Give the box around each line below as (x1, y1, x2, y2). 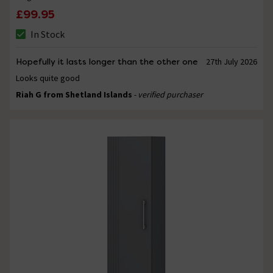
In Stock (30, 27, 65, 40)
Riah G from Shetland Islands (16, 88, 132, 100)
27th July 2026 (205, 55, 257, 67)
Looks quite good (16, 72, 80, 83)
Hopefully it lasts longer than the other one (16, 55, 198, 67)
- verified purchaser (133, 88, 203, 100)
